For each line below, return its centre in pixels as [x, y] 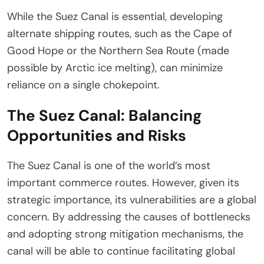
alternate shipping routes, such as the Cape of [120, 34]
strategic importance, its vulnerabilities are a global [132, 200]
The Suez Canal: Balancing [105, 116]
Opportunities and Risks [97, 136]
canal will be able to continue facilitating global [121, 251]
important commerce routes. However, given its [123, 183]
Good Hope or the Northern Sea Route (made [118, 51]
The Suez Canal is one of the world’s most [109, 166]
